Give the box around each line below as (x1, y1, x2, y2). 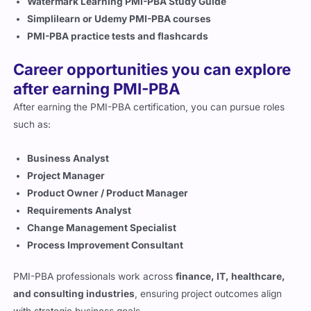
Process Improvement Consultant (27, 239, 184, 251)
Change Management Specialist (27, 221, 177, 233)
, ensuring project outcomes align (135, 288, 283, 300)
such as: (13, 118, 51, 130)
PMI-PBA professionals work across (13, 271, 176, 283)
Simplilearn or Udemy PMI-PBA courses (27, 13, 212, 25)
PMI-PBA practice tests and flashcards (27, 31, 209, 42)
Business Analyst (27, 152, 110, 164)
